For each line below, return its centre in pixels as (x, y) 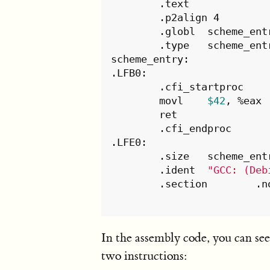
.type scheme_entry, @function (135, 46)
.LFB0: (129, 73)
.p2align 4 (135, 18)
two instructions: (144, 256)
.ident (202, 170)
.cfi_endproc (135, 129)
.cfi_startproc (135, 87)
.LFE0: (129, 143)
